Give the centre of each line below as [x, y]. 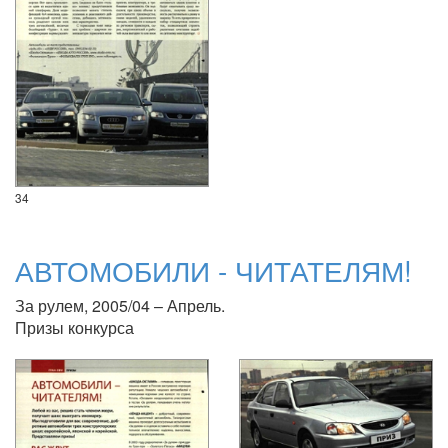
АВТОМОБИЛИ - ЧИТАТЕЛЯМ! [213, 269]
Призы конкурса [74, 327]
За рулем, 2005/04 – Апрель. [120, 305]
